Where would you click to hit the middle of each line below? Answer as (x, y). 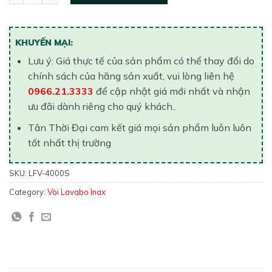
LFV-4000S (49, 173)
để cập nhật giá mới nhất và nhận (172, 91)
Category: (28, 192)
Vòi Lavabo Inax (76, 192)
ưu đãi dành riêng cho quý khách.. (102, 107)
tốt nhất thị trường (69, 142)
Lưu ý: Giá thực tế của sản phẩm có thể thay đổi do (141, 61)
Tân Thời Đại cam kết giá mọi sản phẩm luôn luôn (139, 127)
